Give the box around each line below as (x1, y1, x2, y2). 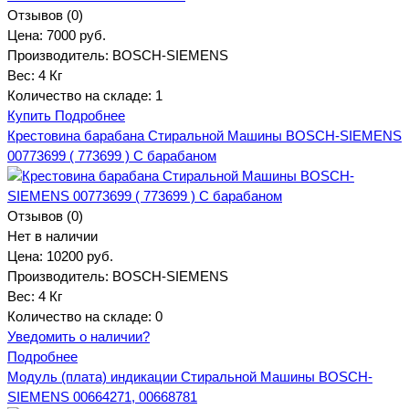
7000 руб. (47, 26, 106, 43)
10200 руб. (47, 247, 113, 264)
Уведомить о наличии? (7, 328, 150, 344)
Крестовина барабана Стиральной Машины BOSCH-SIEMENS (7, 127, 402, 143)
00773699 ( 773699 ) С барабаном (7, 147, 216, 163)
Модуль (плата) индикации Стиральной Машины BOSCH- (7, 368, 372, 384)
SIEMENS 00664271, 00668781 (7, 388, 197, 404)
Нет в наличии (7, 227, 98, 244)
